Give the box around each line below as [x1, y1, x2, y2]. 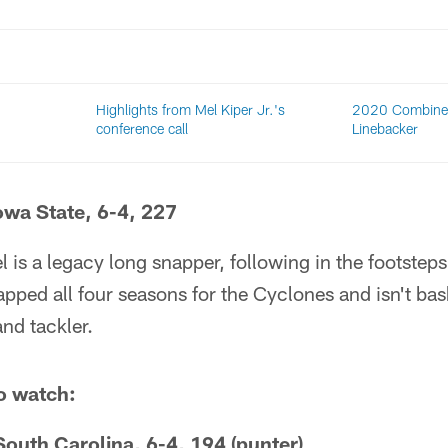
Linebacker [351, 120, 418, 137]
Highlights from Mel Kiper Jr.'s [96, 101, 286, 118]
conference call [96, 120, 189, 137]
